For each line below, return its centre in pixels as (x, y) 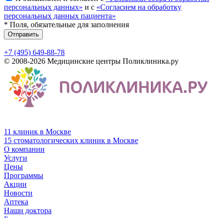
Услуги (16, 158)
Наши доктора (28, 210)
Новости (18, 193)
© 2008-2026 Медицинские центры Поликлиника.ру (91, 61)
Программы (24, 175)
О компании (24, 149)
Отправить (23, 34)
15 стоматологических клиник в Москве (71, 140)
